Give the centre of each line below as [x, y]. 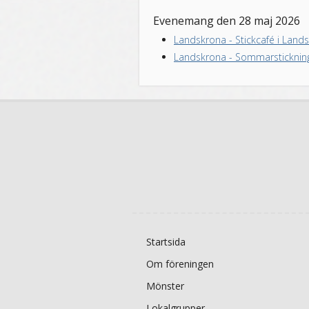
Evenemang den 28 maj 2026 [227, 21]
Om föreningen [180, 264]
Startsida [166, 242]
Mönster [165, 286]
